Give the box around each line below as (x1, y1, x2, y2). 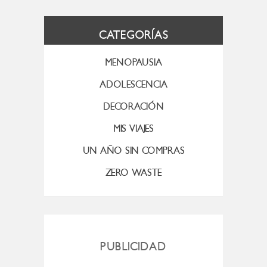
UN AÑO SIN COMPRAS (82, 144, 185, 156)
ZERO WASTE (105, 166, 162, 178)
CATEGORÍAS (98, 27, 169, 42)
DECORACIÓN (103, 100, 164, 112)
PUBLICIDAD (100, 239, 167, 253)
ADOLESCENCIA (100, 78, 167, 90)
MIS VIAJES (113, 122, 154, 134)
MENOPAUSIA (105, 56, 162, 68)
